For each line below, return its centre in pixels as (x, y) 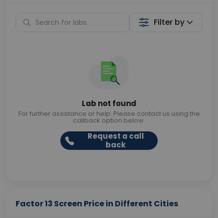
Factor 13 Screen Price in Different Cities (97, 204)
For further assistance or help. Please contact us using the (109, 114)
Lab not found (109, 103)
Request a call (116, 136)
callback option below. (109, 120)
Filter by (169, 22)
